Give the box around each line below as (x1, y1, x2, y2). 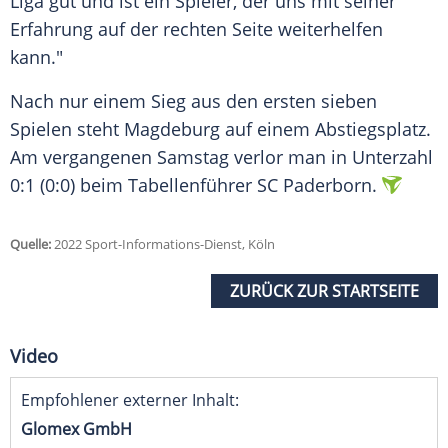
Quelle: (10, 235, 51, 254)
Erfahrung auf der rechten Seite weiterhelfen (10, 17, 383, 42)
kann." (10, 45, 63, 70)
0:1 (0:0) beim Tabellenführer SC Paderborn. (10, 173, 377, 198)
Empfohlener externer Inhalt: (21, 389, 239, 412)
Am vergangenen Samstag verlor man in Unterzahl (10, 145, 433, 170)
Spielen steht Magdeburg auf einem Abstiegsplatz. (10, 117, 431, 142)
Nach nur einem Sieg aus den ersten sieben (10, 89, 377, 114)
